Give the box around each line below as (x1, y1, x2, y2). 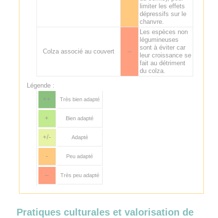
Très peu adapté (60, 172, 99, 178)
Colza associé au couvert (42, 47, 114, 55)
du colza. (139, 67, 165, 74)
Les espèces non (139, 28, 188, 36)
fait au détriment (139, 59, 185, 67)
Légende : (26, 81, 54, 89)
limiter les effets (139, 2, 185, 10)
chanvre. (139, 18, 164, 25)
